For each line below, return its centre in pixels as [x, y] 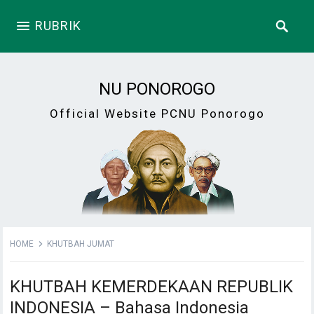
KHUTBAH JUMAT [81, 244]
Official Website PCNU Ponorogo [157, 114]
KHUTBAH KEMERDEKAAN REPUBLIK [152, 286]
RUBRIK [59, 26]
